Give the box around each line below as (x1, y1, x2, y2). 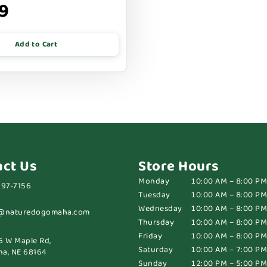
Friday (138, 229, 162, 243)
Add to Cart (14, 38, 58, 51)
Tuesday (138, 188, 170, 201)
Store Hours (138, 154, 219, 178)
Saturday (138, 243, 173, 256)
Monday (138, 174, 169, 188)
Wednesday (138, 201, 182, 215)
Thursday (138, 215, 174, 229)
